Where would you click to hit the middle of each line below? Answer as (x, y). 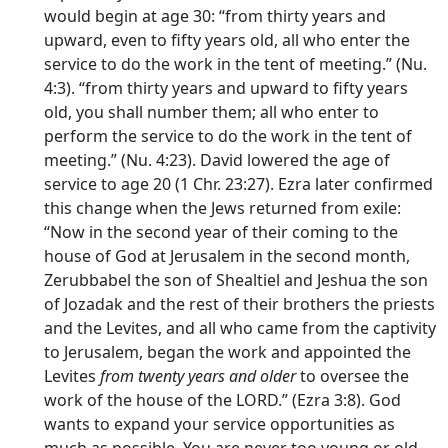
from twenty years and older (198, 375)
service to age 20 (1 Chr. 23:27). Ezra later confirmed (238, 183)
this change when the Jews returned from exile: (222, 207)
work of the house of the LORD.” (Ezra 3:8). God (222, 399)
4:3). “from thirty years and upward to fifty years (226, 87)
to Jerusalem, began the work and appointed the (227, 351)
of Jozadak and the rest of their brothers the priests (239, 303)
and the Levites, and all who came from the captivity (240, 327)
